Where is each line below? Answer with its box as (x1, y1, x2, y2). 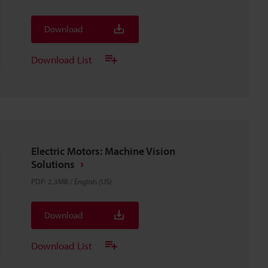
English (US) (74, 176, 112, 186)
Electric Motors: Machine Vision (31, 144, 175, 158)
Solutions (31, 157, 75, 171)
